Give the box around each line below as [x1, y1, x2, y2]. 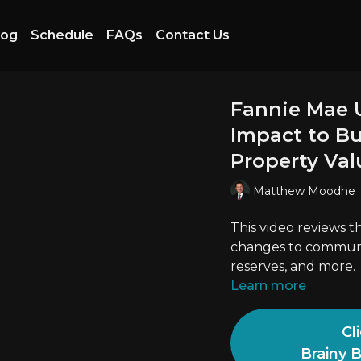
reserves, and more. [230, 259, 355, 274]
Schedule [31, 27, 93, 43]
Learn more [230, 278, 306, 293]
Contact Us [156, 27, 230, 43]
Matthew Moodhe [253, 183, 355, 198]
